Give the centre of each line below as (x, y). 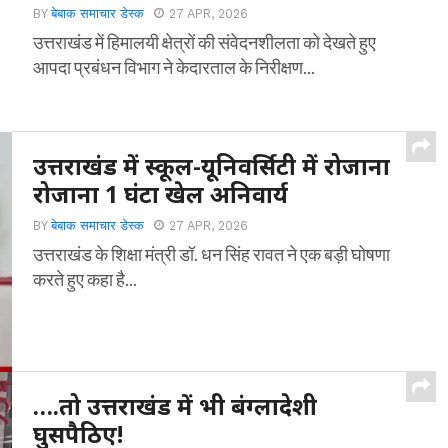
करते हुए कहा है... (85, 279)
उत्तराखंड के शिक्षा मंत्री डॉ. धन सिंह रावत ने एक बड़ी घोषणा (212, 254)
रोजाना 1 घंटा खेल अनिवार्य (161, 194)
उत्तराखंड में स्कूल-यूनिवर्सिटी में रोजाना (212, 166)
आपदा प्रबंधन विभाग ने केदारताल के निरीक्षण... (174, 67)
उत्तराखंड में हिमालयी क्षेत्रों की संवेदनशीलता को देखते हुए (205, 42)
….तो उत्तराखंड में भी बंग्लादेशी (175, 406)
